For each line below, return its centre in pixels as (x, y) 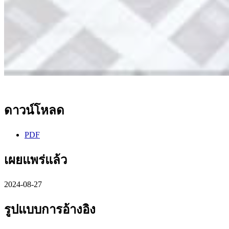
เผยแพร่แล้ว (36, 160)
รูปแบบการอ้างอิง (50, 209)
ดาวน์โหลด (34, 111)
